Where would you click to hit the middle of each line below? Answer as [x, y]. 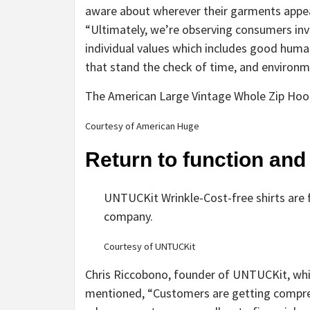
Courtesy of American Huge [142, 126]
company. [128, 216]
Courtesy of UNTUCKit [149, 246]
